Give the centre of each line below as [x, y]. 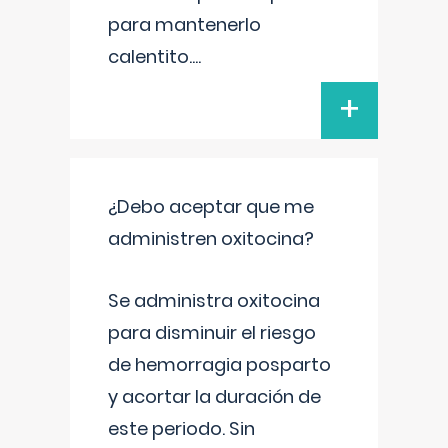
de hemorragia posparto [219, 364]
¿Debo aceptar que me [211, 206]
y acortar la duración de [214, 396]
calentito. [150, 56]
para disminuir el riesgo [212, 332]
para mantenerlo [184, 24]
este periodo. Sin [181, 428]
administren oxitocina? [211, 238]
